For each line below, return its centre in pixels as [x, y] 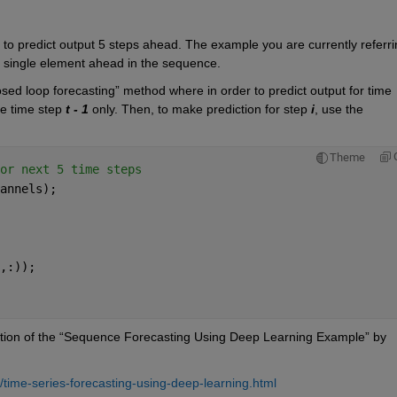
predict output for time [328, 91]
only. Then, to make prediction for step [199, 109]
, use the [339, 109]
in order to [236, 91]
